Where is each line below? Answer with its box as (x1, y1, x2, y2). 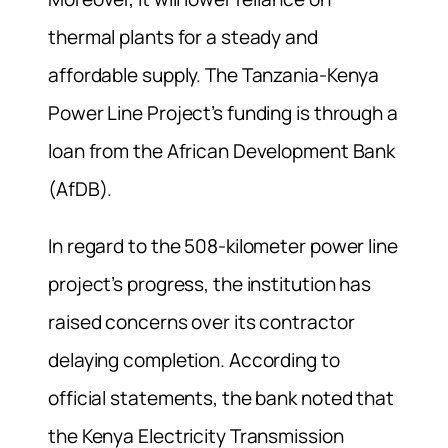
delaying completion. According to (48, 346, 340, 373)
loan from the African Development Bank (48, 137, 396, 164)
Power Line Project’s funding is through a (48, 99, 398, 126)
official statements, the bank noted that (48, 384, 394, 411)
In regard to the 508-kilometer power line (48, 232, 398, 259)
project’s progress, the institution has (48, 270, 372, 297)
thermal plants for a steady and (48, 23, 318, 50)
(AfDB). (48, 175, 113, 202)
